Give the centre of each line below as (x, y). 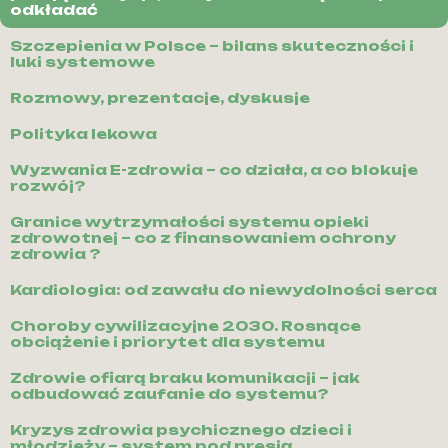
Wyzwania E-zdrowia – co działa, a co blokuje (214, 170)
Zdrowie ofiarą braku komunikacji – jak (185, 378)
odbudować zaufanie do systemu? (169, 394)
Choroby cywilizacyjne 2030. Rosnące (185, 326)
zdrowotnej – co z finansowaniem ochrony (203, 238)
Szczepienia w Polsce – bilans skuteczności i (212, 46)
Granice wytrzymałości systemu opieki (189, 222)
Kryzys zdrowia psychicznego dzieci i (181, 430)
